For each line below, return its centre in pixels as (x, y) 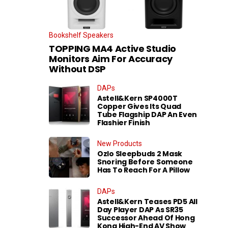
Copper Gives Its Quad (139, 106)
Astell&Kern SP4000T (137, 98)
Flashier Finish (124, 122)
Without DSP (78, 69)
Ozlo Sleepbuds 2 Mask (140, 154)
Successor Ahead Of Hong (146, 218)
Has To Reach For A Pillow (144, 170)
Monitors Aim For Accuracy (111, 59)
